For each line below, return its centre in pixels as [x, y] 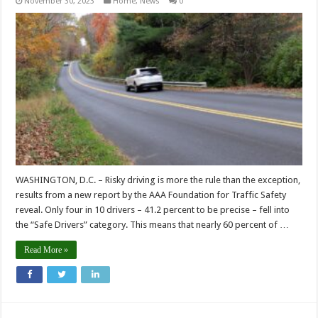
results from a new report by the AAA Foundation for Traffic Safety [151, 195]
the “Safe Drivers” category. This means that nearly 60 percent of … [153, 225]
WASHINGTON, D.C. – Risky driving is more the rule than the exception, [158, 180]
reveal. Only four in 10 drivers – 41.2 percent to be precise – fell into [153, 210]
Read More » [46, 250]
